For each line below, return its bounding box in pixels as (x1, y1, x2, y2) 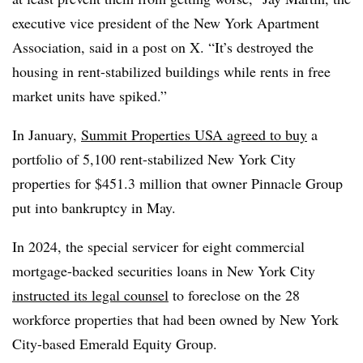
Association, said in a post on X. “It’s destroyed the (12, 37, 314, 57)
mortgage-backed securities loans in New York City (12, 261, 315, 280)
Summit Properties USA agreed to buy (81, 125, 307, 144)
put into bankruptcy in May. (12, 198, 176, 217)
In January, (12, 125, 81, 144)
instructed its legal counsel (12, 285, 169, 305)
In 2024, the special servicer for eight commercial (12, 237, 305, 256)
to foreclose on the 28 (169, 285, 300, 305)
